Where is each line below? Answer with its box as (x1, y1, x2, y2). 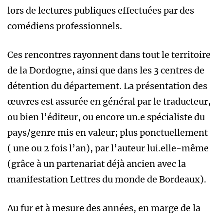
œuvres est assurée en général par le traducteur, (7, 96, 211, 108)
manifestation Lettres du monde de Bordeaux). (7, 174, 206, 185)
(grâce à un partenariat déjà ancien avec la (7, 158, 186, 170)
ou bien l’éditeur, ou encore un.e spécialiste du (7, 111, 205, 123)
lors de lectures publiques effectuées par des (7, 5, 194, 17)
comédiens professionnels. (7, 20, 124, 32)
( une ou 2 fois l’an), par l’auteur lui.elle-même (7, 143, 209, 154)
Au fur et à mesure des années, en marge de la (7, 202, 200, 214)
